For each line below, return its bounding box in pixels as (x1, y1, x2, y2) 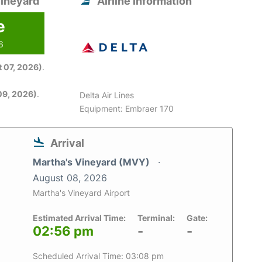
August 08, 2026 (33, 172, 107, 184)
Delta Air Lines (80, 90, 135, 101)
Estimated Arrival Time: (33, 213, 126, 223)
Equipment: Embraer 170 (80, 104, 174, 114)
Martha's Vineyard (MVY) (33, 156, 152, 168)
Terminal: (137, 213, 175, 223)
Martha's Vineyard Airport (33, 188, 130, 198)
